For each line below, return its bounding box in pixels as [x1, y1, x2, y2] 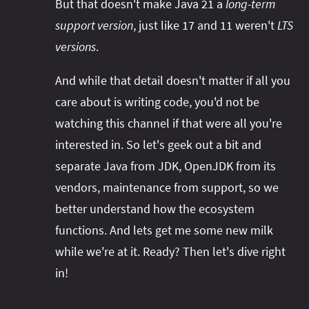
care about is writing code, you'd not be [55, 93, 259, 110]
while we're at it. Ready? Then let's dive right [55, 243, 286, 259]
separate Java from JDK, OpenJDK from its [55, 157, 276, 174]
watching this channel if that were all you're [55, 114, 282, 131]
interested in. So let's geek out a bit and [55, 136, 261, 152]
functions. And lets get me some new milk [55, 221, 273, 238]
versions [55, 38, 96, 54]
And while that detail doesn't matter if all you [55, 72, 290, 88]
